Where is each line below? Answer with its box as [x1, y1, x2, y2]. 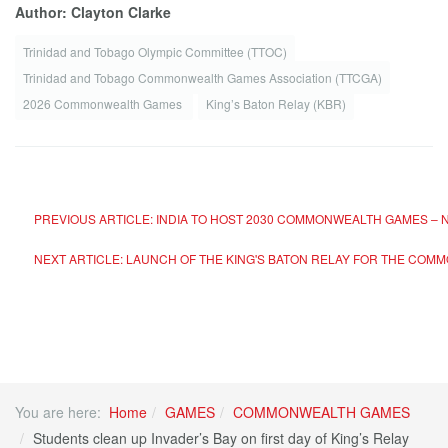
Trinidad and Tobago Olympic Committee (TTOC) [23, 43, 287, 60]
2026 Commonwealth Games [23, 95, 185, 112]
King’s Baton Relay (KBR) [206, 95, 346, 112]
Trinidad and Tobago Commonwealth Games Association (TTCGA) [23, 69, 382, 86]
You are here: [15, 402, 109, 422]
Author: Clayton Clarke [15, 2, 171, 22]
